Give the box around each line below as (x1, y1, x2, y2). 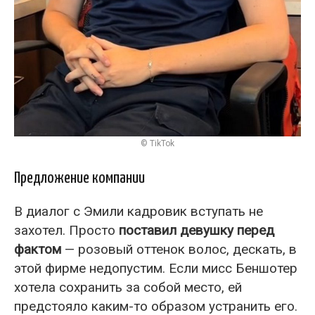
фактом (14, 240, 61, 257)
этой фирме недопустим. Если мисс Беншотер (14, 259, 297, 276)
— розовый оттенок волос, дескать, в (61, 240, 297, 257)
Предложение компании (14, 169, 145, 186)
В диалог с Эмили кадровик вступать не (14, 202, 263, 219)
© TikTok (141, 138, 174, 148)
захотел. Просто (14, 221, 119, 238)
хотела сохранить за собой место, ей (14, 278, 242, 295)
